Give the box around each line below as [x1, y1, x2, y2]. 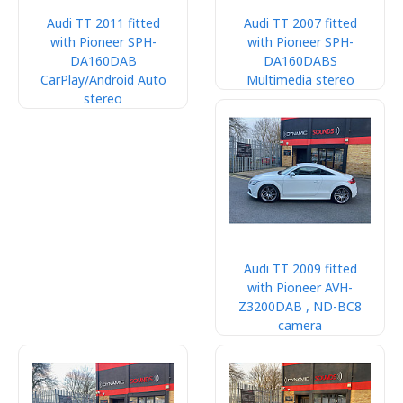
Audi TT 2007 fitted [243, 14, 357, 31]
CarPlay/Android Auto [40, 71, 166, 88]
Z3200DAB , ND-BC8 [238, 298, 362, 315]
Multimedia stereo [246, 71, 354, 88]
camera [278, 317, 322, 334]
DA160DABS [263, 52, 337, 69]
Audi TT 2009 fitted [243, 260, 357, 277]
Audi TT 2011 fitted [46, 14, 160, 31]
